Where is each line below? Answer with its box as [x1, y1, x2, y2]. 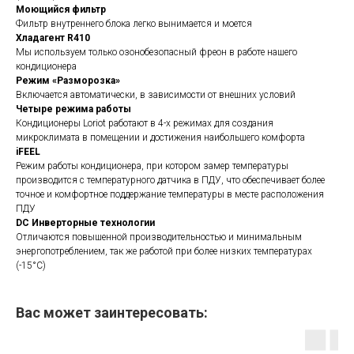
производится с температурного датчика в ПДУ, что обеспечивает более [16, 175, 325, 186]
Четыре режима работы [16, 104, 131, 115]
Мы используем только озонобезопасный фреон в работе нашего [16, 47, 297, 58]
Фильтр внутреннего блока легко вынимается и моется [16, 18, 252, 30]
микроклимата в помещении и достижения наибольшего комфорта [16, 132, 305, 144]
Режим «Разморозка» [16, 75, 120, 87]
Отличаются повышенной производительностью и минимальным [16, 232, 302, 243]
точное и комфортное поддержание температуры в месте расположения [16, 189, 324, 201]
